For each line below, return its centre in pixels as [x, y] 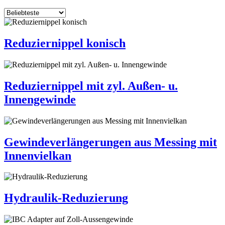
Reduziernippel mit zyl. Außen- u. [91, 86]
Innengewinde [40, 99]
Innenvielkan [38, 155]
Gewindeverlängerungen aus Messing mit [110, 142]
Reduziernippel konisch [65, 43]
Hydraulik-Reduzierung [66, 198]
